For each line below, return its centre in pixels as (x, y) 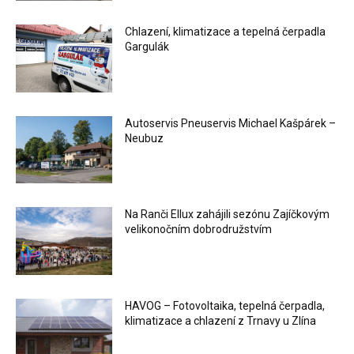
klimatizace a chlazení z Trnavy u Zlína (221, 321)
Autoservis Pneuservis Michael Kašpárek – (231, 123)
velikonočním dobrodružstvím (199, 230)
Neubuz (145, 138)
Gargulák (147, 47)
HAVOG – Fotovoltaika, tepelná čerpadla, (225, 306)
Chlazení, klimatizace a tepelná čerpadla (226, 32)
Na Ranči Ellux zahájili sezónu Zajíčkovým (228, 215)
